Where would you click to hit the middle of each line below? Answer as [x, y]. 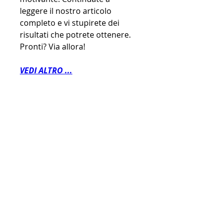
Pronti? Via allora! [53, 47]
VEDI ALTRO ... [46, 71]
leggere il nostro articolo [66, 11]
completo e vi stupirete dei [70, 23]
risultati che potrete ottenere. [75, 35]
